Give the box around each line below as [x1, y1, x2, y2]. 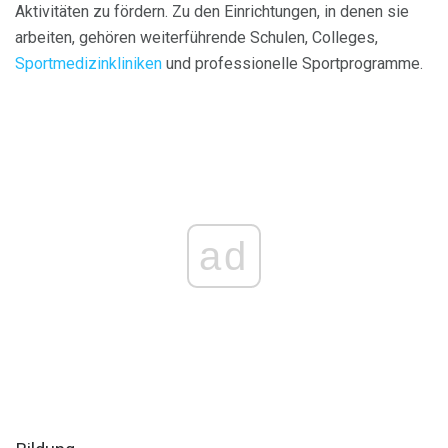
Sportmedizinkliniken [15, 54, 162, 74]
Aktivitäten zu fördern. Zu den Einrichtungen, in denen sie [15, 2, 409, 22]
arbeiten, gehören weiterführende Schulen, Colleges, [15, 28, 378, 48]
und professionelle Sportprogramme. [162, 54, 423, 74]
